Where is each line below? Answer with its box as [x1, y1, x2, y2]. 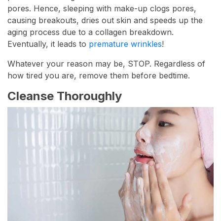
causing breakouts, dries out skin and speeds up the [7, 15, 203, 26]
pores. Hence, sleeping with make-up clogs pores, [7, 3, 196, 14]
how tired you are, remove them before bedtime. [7, 71, 190, 81]
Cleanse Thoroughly [7, 89, 122, 104]
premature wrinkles [86, 39, 162, 49]
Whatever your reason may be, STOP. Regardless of [7, 59, 205, 69]
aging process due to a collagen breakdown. [7, 27, 174, 37]
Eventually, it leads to [7, 39, 86, 49]
